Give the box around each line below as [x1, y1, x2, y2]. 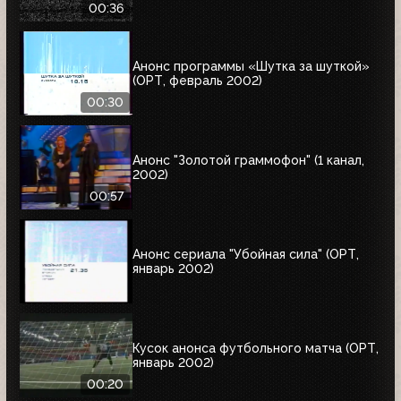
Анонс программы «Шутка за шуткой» [132, 58, 370, 73]
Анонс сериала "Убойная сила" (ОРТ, [132, 246, 359, 261]
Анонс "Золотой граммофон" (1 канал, [132, 152, 364, 167]
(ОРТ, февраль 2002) [132, 73, 262, 88]
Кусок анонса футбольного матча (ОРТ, [132, 340, 379, 355]
